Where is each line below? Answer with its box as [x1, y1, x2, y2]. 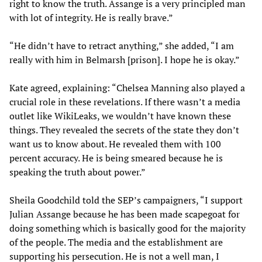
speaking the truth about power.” [9, 165, 146, 178]
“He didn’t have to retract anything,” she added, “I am [9, 39, 234, 52]
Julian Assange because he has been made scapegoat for [9, 207, 240, 220]
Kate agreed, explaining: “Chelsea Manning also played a [9, 81, 245, 94]
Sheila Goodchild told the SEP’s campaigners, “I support [9, 193, 243, 206]
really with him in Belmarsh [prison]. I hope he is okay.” [9, 53, 240, 66]
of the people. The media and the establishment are [9, 235, 223, 249]
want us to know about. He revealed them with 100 [9, 137, 221, 150]
